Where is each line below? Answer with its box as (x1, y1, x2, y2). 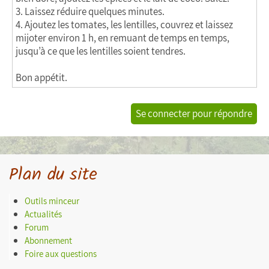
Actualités (25, 208, 62, 220)
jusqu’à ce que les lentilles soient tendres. (16, 44, 186, 58)
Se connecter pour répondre (136, 107, 252, 120)
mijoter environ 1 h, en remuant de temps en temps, (16, 31, 229, 44)
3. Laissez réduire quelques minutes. (16, 5, 165, 18)
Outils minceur (25, 195, 79, 207)
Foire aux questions (25, 247, 97, 259)
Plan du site (9, 166, 97, 184)
